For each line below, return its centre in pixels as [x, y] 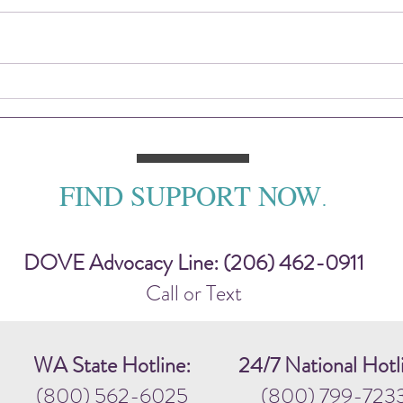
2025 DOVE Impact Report [166, 74]
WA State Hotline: [112, 365]
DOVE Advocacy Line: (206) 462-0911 [193, 262]
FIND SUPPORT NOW [190, 195]
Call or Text [193, 293]
